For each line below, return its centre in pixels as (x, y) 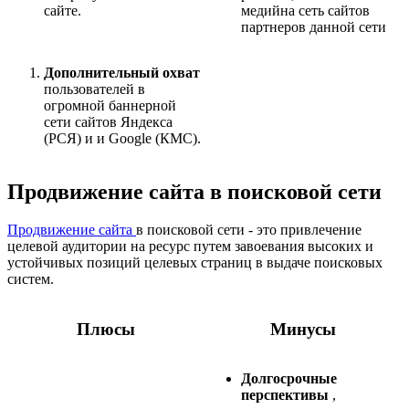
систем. (31, 279)
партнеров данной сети (314, 26)
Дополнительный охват (122, 72)
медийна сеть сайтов (305, 10)
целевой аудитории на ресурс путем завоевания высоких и (190, 246)
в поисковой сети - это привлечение (249, 230)
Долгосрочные (289, 379)
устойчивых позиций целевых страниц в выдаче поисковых (195, 263)
